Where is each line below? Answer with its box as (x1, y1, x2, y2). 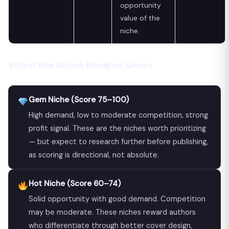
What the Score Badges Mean (8, 59, 152, 71)
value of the (120, 13, 160, 22)
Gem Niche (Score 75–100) (28, 94, 129, 105)
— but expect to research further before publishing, (28, 136, 208, 146)
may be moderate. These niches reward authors (28, 207, 196, 217)
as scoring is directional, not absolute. (28, 150, 159, 159)
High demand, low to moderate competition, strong (28, 110, 208, 120)
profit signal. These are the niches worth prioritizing (28, 123, 206, 133)
